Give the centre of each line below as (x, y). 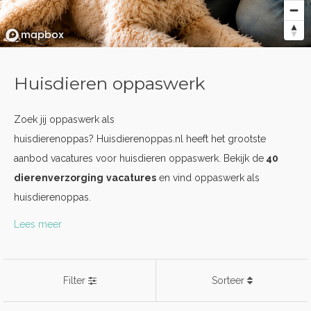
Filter (75, 280)
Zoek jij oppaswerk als (64, 119)
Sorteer (229, 280)
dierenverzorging (59, 178)
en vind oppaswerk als (208, 178)
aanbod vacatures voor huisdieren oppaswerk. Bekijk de (139, 158)
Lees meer (38, 224)
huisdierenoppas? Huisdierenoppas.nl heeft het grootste (140, 139)
